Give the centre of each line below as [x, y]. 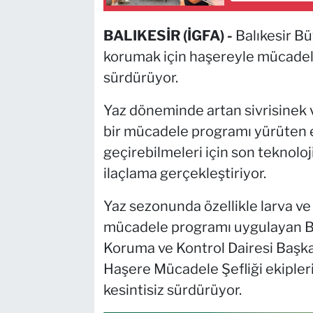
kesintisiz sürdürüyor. [172, 290]
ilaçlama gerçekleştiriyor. [184, 173]
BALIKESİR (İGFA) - [169, 35]
